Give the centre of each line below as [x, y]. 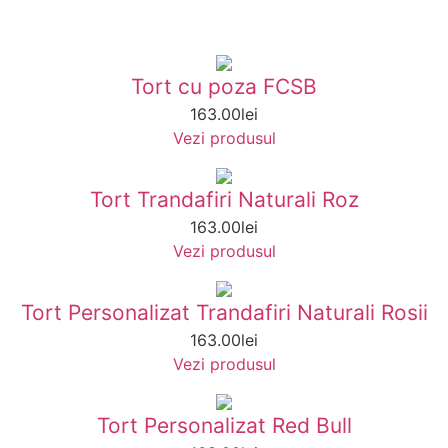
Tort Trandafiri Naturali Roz [224, 200]
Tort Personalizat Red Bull [224, 426]
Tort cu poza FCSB [224, 87]
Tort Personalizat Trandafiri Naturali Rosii [224, 313]
